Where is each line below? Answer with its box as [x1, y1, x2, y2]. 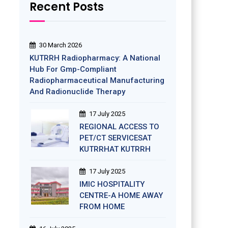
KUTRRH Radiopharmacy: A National [29, 53, 160, 63]
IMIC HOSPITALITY [79, 180, 145, 189]
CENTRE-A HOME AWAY [79, 191, 163, 200]
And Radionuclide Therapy [29, 87, 125, 96]
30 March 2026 [39, 41, 82, 49]
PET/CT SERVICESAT [79, 133, 152, 142]
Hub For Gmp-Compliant [29, 65, 117, 74]
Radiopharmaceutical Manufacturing [29, 76, 164, 85]
